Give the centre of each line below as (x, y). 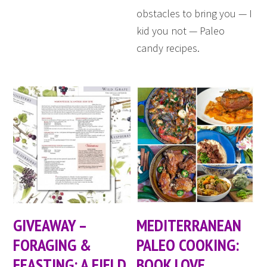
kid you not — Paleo (181, 30)
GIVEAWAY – (50, 225)
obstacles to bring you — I (195, 13)
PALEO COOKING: (188, 245)
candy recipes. (168, 48)
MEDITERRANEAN (189, 225)
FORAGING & (52, 245)
